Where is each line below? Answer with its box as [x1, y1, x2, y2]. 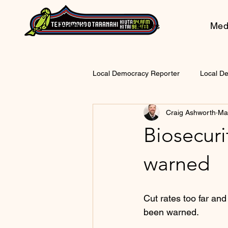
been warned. [144, 207, 199, 217]
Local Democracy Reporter [93, 69, 180, 77]
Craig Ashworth [166, 108, 216, 117]
